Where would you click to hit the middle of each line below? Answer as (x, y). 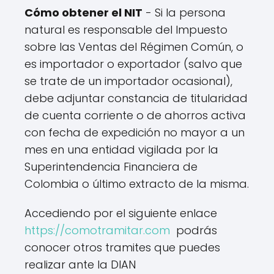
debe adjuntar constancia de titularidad (136, 98)
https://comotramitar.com (97, 230)
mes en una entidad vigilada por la (121, 149)
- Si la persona (184, 12)
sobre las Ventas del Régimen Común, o (134, 46)
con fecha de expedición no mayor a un (135, 132)
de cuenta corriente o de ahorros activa (135, 115)
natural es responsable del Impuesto (126, 29)
